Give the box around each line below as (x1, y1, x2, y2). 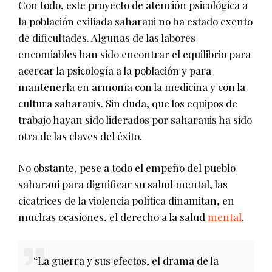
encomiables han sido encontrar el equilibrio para (18, 47, 251, 61)
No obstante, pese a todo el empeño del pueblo (18, 161, 236, 175)
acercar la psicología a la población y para (18, 64, 211, 78)
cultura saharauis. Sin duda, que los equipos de (18, 97, 237, 110)
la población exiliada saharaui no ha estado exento (18, 15, 253, 29)
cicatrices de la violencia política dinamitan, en (18, 194, 234, 208)
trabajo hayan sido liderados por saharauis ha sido (18, 113, 252, 127)
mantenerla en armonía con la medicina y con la (18, 80, 245, 94)
